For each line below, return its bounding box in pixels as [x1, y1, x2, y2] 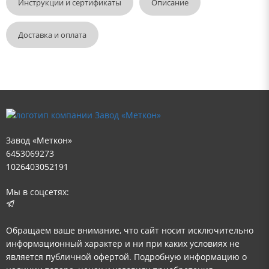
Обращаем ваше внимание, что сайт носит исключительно [6, 225, 253, 237]
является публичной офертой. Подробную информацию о [6, 251, 247, 263]
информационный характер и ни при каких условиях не [6, 238, 240, 250]
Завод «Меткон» [6, 134, 72, 147]
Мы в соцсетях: [6, 186, 69, 198]
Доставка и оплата [18, 29, 86, 40]
